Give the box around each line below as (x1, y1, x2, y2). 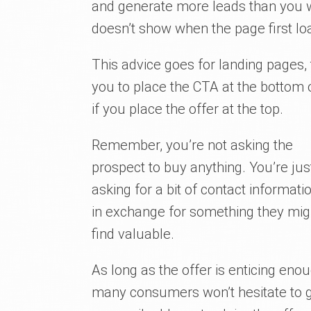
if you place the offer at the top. (92, 100, 283, 117)
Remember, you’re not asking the (92, 136, 293, 153)
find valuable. (92, 225, 174, 242)
